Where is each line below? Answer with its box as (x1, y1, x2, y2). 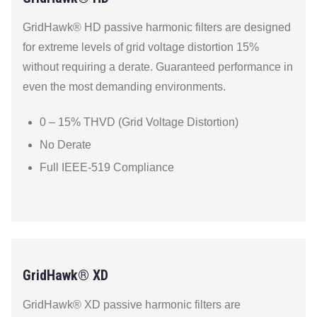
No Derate (40, 139, 91, 151)
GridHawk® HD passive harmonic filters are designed (23, 21, 291, 33)
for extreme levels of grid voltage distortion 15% (23, 41, 259, 53)
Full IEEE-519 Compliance (40, 161, 174, 173)
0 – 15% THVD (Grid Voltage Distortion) (40, 116, 238, 128)
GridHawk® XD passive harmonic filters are (23, 299, 241, 311)
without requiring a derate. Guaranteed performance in (23, 61, 293, 73)
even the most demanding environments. (23, 81, 226, 93)
